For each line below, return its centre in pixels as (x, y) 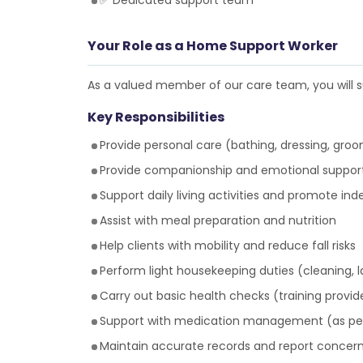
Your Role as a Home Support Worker (212, 46)
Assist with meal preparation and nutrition (218, 220)
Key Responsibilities (156, 117)
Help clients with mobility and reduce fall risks (227, 246)
